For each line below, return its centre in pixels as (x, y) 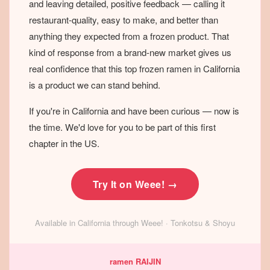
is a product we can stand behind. (95, 85)
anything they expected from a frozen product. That (129, 36)
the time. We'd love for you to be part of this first (122, 127)
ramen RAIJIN (135, 262)
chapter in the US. (64, 143)
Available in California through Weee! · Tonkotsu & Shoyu (135, 223)
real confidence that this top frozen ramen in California (134, 69)
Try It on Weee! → (135, 184)
